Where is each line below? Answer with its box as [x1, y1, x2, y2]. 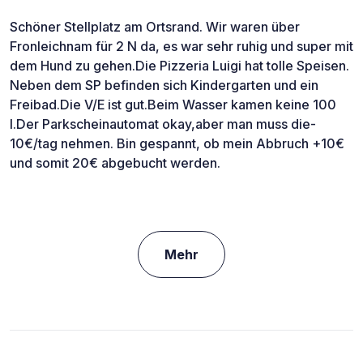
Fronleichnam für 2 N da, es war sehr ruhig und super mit [10, 37, 353, 54]
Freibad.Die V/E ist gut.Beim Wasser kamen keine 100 [10, 96, 336, 113]
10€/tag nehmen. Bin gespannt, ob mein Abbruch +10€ [10, 135, 344, 152]
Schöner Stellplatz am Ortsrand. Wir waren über [10, 18, 300, 35]
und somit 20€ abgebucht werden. [10, 154, 220, 171]
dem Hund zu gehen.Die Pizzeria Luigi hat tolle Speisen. [10, 57, 349, 74]
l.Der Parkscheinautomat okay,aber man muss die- [10, 115, 316, 132]
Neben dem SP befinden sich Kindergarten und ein [10, 76, 318, 93]
